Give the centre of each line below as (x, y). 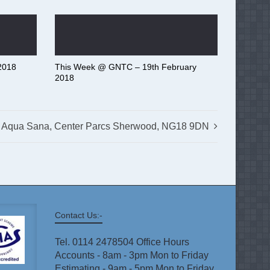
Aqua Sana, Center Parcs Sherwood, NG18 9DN (105, 126)
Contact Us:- (79, 215)
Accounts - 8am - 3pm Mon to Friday (132, 255)
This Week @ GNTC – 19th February (126, 67)
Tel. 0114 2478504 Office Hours (122, 242)
